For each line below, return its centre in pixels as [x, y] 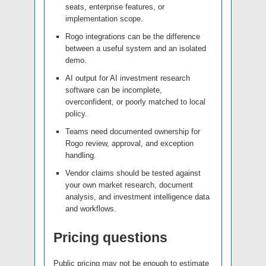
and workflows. [91, 209]
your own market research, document [129, 185]
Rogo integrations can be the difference [133, 37]
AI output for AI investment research [128, 78]
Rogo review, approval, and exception [129, 144]
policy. [76, 114]
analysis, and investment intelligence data [137, 197]
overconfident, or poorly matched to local [135, 102]
